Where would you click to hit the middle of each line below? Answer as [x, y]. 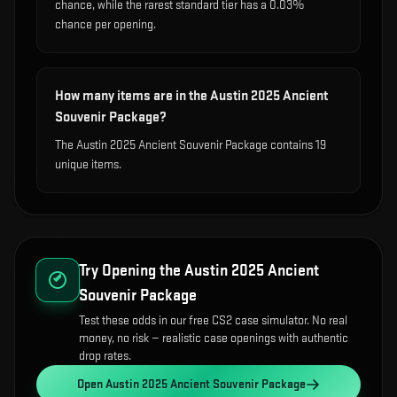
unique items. [88, 164]
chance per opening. [105, 24]
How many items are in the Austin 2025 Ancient [191, 96]
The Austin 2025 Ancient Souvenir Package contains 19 [191, 145]
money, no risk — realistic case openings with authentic [214, 338]
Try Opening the [132, 271]
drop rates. [105, 356]
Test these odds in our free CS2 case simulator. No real [213, 320]
